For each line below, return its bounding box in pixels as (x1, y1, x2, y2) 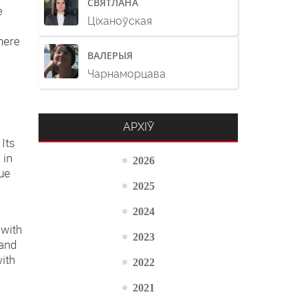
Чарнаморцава (87, 67, 166, 80)
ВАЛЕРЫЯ (87, 48, 133, 62)
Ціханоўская (87, 14, 152, 27)
